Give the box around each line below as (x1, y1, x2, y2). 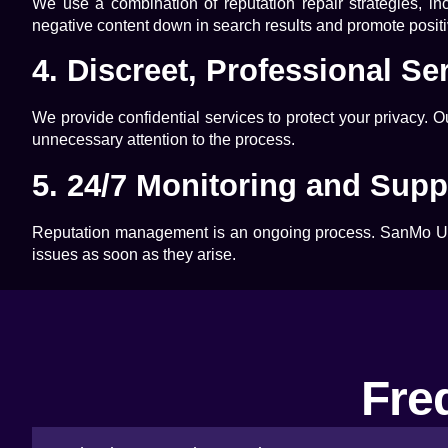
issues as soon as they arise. (32, 245, 236, 263)
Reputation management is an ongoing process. (32, 223, 381, 241)
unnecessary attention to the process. (32, 131, 295, 149)
